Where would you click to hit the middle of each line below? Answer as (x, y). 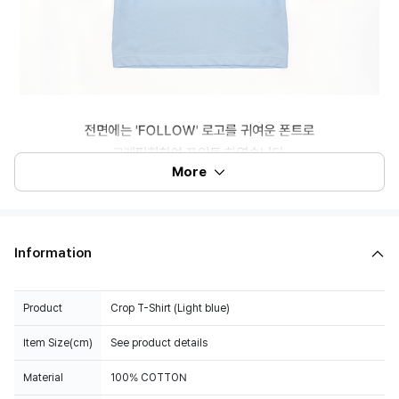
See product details (159, 343)
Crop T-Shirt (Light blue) (170, 308)
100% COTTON (149, 378)
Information (53, 253)
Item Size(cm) (58, 343)
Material (43, 378)
